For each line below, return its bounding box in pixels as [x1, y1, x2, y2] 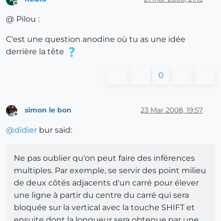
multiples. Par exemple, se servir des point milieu [14, 166, 206, 176]
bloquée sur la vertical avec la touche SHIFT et [14, 203, 195, 213]
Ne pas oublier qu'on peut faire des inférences [14, 153, 195, 163]
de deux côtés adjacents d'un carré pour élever [14, 178, 199, 188]
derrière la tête [6, 46, 66, 56]
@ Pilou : [6, 14, 39, 24]
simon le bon [25, 106, 72, 115]
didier [14, 125, 37, 135]
